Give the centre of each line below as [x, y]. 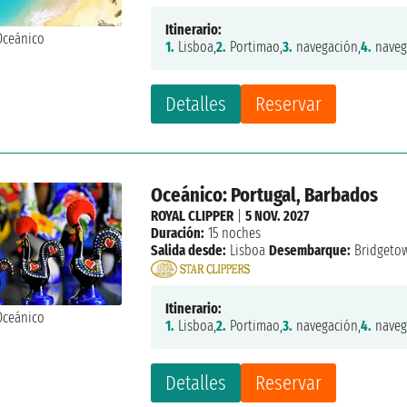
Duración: [178, 233]
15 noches [233, 233]
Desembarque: [310, 251]
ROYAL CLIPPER [193, 216]
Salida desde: [189, 251]
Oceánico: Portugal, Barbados [265, 195]
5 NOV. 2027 [278, 216]
